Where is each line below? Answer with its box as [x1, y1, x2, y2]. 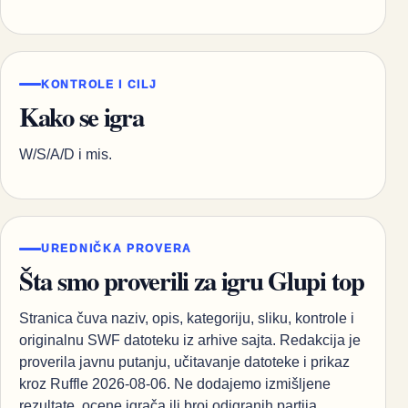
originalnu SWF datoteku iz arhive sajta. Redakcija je [19, 332, 361, 349]
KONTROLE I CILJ [41, 77, 158, 91]
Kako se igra [19, 97, 144, 136]
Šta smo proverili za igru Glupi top [19, 261, 364, 301]
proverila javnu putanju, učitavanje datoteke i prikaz [19, 354, 350, 371]
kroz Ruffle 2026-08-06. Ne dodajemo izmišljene [19, 376, 331, 393]
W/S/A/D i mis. [19, 146, 112, 162]
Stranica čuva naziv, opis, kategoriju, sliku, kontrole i [19, 311, 354, 327]
